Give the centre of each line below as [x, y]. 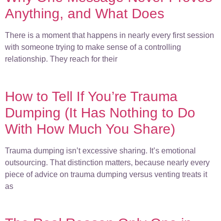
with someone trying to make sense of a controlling [93, 47]
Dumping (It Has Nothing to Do [100, 112]
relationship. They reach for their [61, 59]
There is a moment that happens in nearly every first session [110, 36]
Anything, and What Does [85, 14]
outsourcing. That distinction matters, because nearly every [107, 162]
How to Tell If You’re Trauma [91, 96]
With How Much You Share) [90, 129]
